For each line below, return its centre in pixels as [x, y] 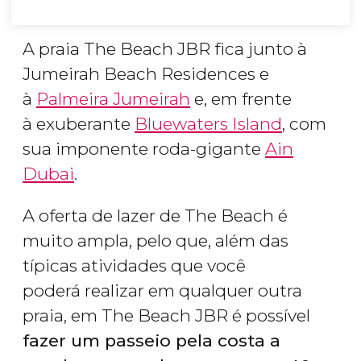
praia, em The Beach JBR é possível [166, 316]
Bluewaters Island [208, 124]
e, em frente [241, 99]
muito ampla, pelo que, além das [156, 241]
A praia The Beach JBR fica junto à [165, 49]
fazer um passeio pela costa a [151, 341]
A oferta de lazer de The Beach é [155, 216]
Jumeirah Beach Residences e [146, 74]
